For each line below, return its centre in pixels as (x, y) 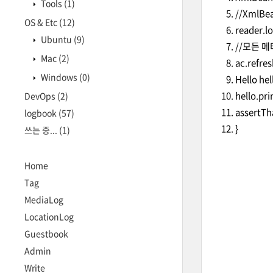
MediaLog (44, 199)
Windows (59, 77)
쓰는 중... (42, 130)
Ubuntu (56, 39)
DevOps (41, 96)
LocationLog (49, 216)
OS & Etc (42, 22)
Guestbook (46, 233)
